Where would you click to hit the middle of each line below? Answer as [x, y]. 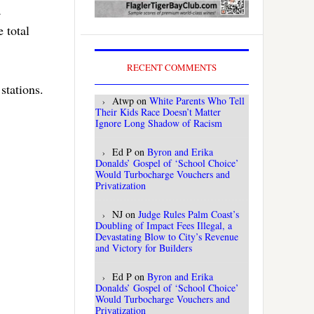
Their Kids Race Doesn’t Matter [158, 112]
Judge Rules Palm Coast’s [189, 214]
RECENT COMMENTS [172, 68]
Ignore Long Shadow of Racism [159, 123]
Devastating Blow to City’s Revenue [167, 237]
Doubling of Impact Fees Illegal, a [164, 226]
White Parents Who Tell [197, 101]
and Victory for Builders [144, 248]
